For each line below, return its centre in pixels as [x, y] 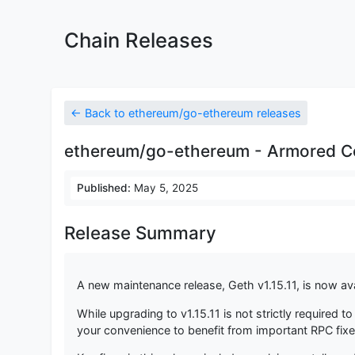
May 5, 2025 [164, 188]
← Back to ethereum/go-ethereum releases [185, 113]
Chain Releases [138, 40]
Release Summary [140, 233]
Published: [103, 188]
